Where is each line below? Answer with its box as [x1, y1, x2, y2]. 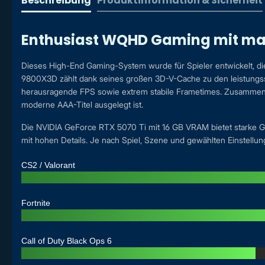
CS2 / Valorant [21, 160, 75, 170]
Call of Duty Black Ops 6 [21, 236, 112, 246]
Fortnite [21, 198, 50, 208]
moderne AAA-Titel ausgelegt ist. [21, 99, 143, 110]
